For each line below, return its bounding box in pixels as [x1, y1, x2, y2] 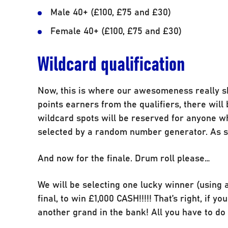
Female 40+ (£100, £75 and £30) [50, 23, 182, 37]
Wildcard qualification [38, 47, 186, 77]
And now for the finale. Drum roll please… [38, 151, 211, 165]
